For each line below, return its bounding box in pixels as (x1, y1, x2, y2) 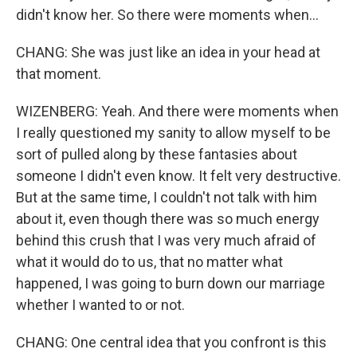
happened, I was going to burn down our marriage (16, 275, 325, 292)
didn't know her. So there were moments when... (16, 6, 319, 23)
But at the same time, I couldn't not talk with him (16, 189, 317, 206)
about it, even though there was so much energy (16, 210, 320, 227)
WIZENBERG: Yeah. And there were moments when (16, 103, 339, 120)
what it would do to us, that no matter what (16, 253, 283, 270)
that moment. (16, 65, 101, 82)
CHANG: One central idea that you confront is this (16, 334, 327, 351)
